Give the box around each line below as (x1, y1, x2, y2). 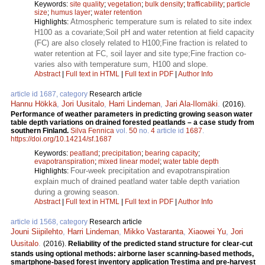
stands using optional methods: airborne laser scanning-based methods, (11, 250, 254, 258)
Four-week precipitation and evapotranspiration (70, 166, 230, 176)
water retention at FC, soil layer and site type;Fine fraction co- (34, 49, 246, 59)
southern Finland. (11, 127, 70, 135)
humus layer (51, 8, 91, 17)
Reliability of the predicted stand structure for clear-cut (68, 240, 253, 248)
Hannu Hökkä (11, 99, 57, 109)
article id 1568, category (11, 218, 89, 227)
